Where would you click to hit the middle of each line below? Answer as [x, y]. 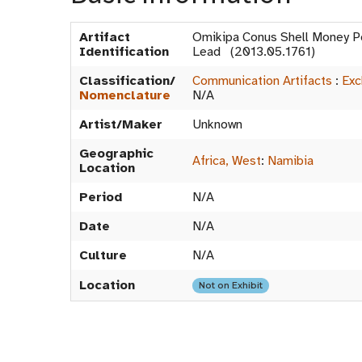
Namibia [290, 161]
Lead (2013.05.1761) [254, 52]
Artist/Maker [121, 124]
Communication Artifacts [262, 81]
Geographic [116, 154]
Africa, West [227, 161]
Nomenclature [125, 95]
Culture [103, 255]
